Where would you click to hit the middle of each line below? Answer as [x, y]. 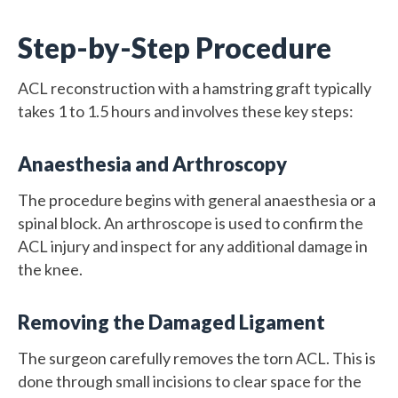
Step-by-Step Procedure [175, 47]
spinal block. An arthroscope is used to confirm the [191, 223]
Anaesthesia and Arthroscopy [152, 163]
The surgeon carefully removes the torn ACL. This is [197, 358]
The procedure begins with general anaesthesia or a [197, 199]
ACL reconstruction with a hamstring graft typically [195, 88]
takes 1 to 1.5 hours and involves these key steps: [186, 111]
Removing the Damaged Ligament [171, 322]
